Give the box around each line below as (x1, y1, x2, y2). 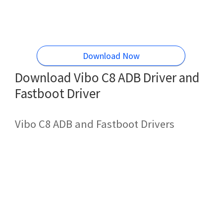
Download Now (82, 50, 140, 61)
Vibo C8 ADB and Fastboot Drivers (15, 117, 174, 131)
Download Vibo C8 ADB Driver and (15, 68, 200, 86)
